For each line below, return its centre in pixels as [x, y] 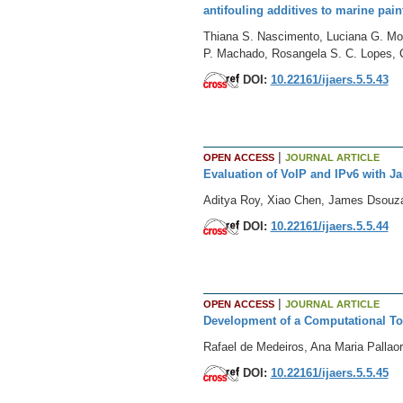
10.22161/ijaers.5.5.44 [329, 226]
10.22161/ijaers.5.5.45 [329, 372]
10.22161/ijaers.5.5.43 [329, 79]
